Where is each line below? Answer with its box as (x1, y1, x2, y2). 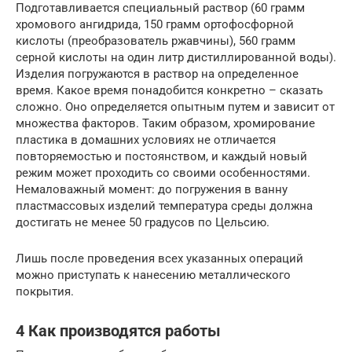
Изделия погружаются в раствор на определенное (16, 66, 299, 81)
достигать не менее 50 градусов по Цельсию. (16, 214, 269, 229)
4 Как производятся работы (16, 322, 221, 340)
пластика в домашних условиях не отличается (16, 132, 276, 147)
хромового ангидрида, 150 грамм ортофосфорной (16, 16, 294, 31)
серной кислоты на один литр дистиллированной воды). (16, 49, 336, 64)
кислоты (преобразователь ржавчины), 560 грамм (16, 33, 295, 48)
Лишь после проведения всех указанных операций (16, 251, 303, 266)
